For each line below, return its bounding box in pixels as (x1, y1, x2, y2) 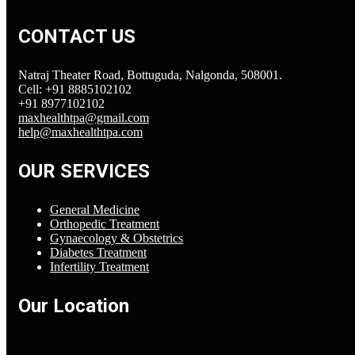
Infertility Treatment (50, 260, 149, 274)
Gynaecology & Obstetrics (50, 231, 183, 246)
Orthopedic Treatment (50, 217, 159, 231)
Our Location (18, 295, 129, 318)
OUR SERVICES (18, 160, 150, 183)
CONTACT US (18, 25, 136, 48)
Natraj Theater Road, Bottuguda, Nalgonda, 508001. (18, 68, 282, 82)
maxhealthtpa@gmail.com (18, 111, 149, 125)
